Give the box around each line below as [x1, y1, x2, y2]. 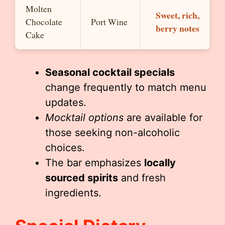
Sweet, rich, [156, 9, 199, 22]
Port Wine [91, 16, 128, 28]
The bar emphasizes [45, 157, 144, 169]
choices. [45, 142, 85, 154]
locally [144, 157, 176, 169]
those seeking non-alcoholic [45, 127, 180, 139]
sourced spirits [45, 172, 118, 184]
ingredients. [45, 187, 101, 199]
